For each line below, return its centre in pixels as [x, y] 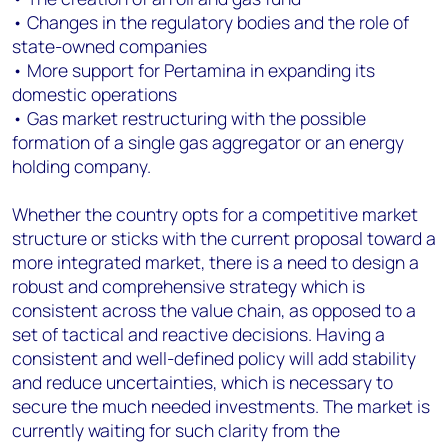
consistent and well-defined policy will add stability [214, 358]
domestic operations [94, 94]
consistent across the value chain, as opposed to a [214, 310]
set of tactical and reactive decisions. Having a [198, 334]
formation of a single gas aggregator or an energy [208, 142]
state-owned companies [109, 46]
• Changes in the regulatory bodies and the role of [210, 22]
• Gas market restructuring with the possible [189, 118]
